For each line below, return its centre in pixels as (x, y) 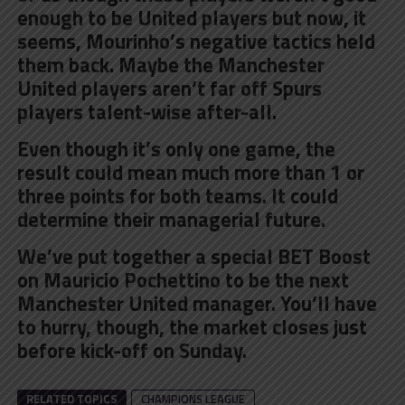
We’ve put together (106, 256)
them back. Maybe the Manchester (170, 65)
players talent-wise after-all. (146, 112)
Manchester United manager (144, 303)
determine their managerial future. (171, 219)
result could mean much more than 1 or (190, 172)
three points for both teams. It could (177, 196)
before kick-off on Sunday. (132, 350)
